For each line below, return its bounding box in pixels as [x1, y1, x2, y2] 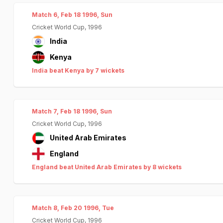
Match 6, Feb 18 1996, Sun [32, 11, 112, 18]
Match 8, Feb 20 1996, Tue [32, 204, 114, 212]
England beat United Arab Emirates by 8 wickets [32, 163, 182, 171]
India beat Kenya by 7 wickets [32, 67, 124, 74]
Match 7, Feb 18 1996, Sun [32, 108, 112, 115]
